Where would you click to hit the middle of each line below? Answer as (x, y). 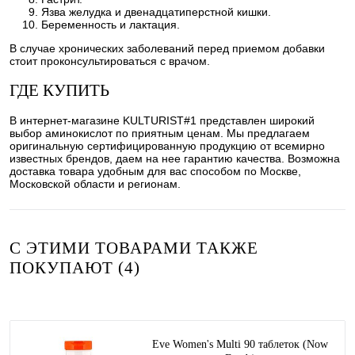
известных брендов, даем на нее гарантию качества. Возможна (175, 159)
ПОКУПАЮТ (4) (75, 268)
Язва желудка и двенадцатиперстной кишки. (156, 11)
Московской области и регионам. (95, 184)
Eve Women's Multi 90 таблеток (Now (240, 344)
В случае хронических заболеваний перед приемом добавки (167, 48)
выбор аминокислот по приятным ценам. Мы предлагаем (160, 134)
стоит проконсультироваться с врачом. (110, 61)
